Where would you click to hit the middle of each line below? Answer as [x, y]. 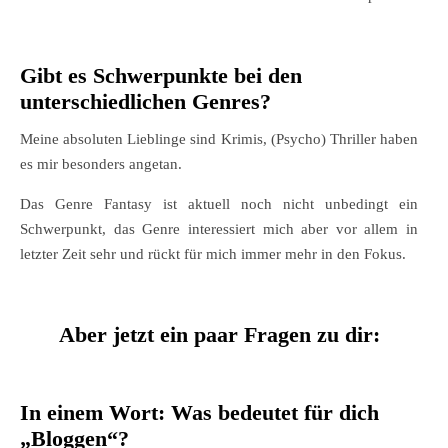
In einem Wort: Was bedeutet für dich [199, 413]
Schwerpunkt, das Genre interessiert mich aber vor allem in [219, 229]
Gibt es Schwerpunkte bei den [161, 76]
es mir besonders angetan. [101, 164]
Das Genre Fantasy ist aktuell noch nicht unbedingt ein [219, 204]
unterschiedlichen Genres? [145, 102]
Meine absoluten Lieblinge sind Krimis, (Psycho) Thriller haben [219, 139]
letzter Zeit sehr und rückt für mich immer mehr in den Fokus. [213, 254]
